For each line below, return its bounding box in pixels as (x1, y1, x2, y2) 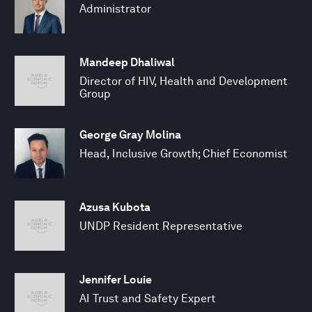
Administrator (79, 1, 151, 15)
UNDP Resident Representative (79, 219, 242, 233)
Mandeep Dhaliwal (79, 55, 175, 69)
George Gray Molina (79, 127, 181, 141)
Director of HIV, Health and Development (79, 74, 288, 88)
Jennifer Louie (79, 272, 152, 286)
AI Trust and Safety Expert (79, 291, 216, 305)
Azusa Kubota (79, 200, 150, 214)
